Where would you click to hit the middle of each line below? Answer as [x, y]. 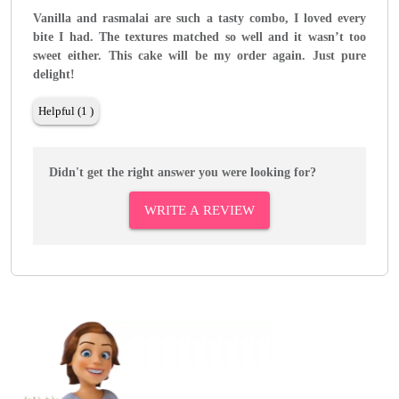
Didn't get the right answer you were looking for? [183, 173]
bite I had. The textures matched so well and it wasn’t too [199, 37]
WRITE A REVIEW [199, 211]
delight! [54, 75]
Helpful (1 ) [66, 111]
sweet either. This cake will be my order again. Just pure [199, 56]
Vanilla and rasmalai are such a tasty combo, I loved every [199, 19]
